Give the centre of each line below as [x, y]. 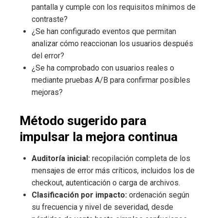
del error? [48, 55]
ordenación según [158, 195]
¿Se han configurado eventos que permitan [104, 31]
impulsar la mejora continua [99, 136]
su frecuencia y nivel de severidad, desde [102, 207]
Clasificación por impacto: [79, 195]
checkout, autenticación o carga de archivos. [106, 182]
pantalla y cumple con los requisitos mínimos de [114, 7]
